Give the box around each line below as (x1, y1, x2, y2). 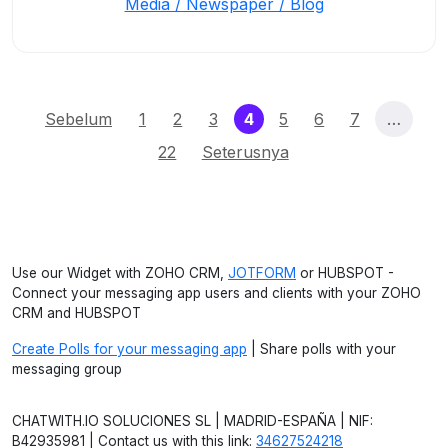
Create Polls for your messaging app (12, 341, 247, 357)
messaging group (12, 361, 122, 377)
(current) (252, 108, 326, 128)
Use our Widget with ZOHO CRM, (12, 265, 228, 281)
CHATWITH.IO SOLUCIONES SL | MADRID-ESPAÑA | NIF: (12, 413, 373, 429)
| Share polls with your (247, 341, 396, 357)
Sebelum (45, 109, 112, 129)
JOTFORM (228, 265, 296, 281)
